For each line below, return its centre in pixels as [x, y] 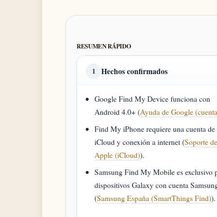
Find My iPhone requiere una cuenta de [155, 129]
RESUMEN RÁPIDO [104, 46]
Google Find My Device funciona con [153, 99]
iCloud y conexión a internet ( [140, 142]
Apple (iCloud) [117, 155]
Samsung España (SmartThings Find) [154, 198]
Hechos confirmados [134, 71]
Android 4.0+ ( [117, 112]
